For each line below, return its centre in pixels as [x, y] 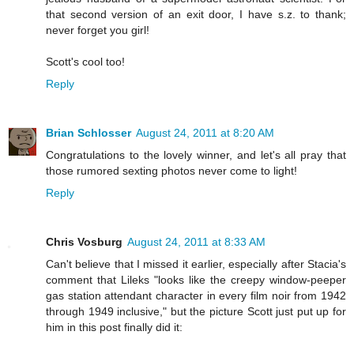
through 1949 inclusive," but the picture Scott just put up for [196, 312]
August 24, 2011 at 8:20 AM [205, 133]
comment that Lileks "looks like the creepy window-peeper [196, 280]
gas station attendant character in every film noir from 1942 [196, 296]
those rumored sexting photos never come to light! [171, 171]
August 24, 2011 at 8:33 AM [196, 242]
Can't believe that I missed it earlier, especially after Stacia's [196, 264]
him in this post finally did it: [114, 328]
